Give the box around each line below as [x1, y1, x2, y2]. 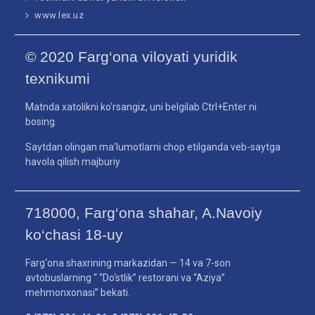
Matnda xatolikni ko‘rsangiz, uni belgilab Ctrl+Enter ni [25, 101, 257, 112]
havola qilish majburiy [25, 155, 121, 167]
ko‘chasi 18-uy [25, 226, 124, 243]
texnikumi [25, 70, 91, 86]
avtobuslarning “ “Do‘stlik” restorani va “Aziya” [25, 271, 226, 283]
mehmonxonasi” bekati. [25, 286, 131, 298]
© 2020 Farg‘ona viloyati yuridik [25, 48, 238, 65]
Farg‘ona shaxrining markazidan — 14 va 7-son [25, 257, 231, 269]
